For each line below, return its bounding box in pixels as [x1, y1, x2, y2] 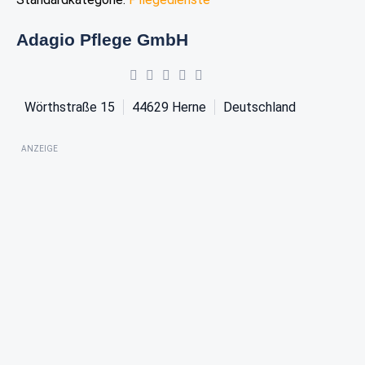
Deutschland [222, 99, 296, 115]
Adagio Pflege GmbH [16, 29, 188, 49]
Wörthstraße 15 [24, 99, 115, 115]
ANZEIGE [21, 143, 58, 153]
